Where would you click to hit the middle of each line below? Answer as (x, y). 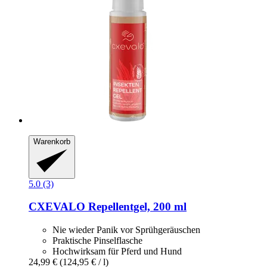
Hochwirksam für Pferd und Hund (117, 252)
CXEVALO (57, 207)
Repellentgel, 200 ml (136, 207)
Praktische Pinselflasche (97, 241)
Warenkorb (52, 142)
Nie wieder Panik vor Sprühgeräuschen (126, 230)
